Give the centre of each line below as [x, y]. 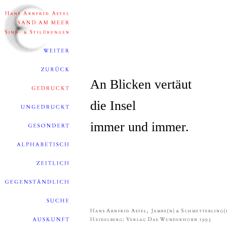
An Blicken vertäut [141, 84]
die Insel [113, 106]
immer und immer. [140, 127]
